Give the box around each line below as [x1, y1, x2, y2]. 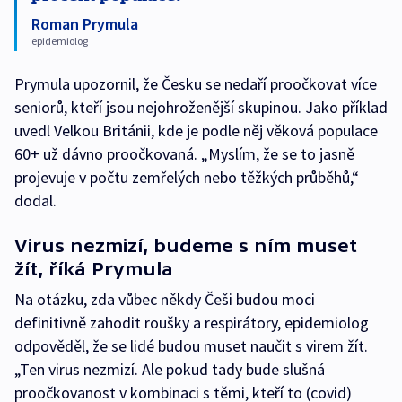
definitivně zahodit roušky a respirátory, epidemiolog [14, 312, 369, 333]
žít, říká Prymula [14, 258, 173, 279]
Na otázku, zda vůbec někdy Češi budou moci [14, 289, 315, 310]
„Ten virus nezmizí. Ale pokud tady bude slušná [14, 359, 325, 380]
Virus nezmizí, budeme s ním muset [14, 235, 357, 256]
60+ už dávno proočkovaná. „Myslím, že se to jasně [14, 144, 354, 164]
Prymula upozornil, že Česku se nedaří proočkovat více [14, 74, 377, 94]
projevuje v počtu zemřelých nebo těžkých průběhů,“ [14, 167, 359, 188]
